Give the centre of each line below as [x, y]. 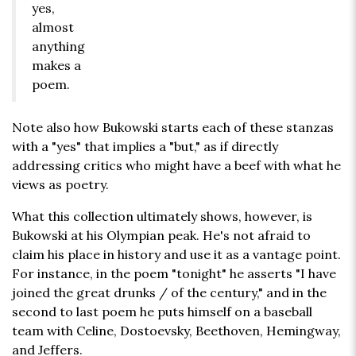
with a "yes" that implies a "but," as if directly [145, 147]
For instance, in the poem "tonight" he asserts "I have [174, 274]
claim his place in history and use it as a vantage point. [176, 255]
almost [53, 27]
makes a [56, 66]
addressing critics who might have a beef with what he [176, 166]
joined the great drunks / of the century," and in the [169, 293]
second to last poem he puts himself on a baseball [162, 312]
